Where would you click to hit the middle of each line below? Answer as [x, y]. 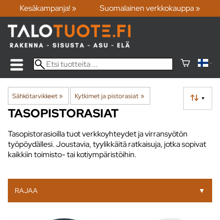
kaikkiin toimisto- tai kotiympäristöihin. [72, 154]
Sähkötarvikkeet [35, 96]
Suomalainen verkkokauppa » [150, 8]
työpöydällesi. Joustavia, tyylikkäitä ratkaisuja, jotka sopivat [107, 144]
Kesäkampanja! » [48, 8]
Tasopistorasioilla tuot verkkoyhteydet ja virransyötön [98, 134]
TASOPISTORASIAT [63, 113]
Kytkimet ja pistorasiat [107, 96]
